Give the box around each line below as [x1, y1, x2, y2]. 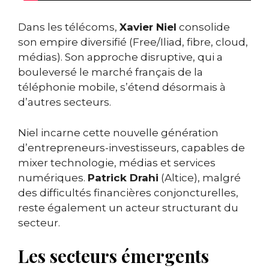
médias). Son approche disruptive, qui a [18, 51, 223, 64]
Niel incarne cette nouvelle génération [18, 126, 219, 139]
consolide [177, 21, 230, 34]
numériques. [18, 171, 88, 184]
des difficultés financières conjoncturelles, [18, 186, 238, 199]
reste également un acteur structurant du [18, 201, 238, 214]
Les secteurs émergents [18, 244, 209, 268]
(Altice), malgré [159, 171, 241, 184]
